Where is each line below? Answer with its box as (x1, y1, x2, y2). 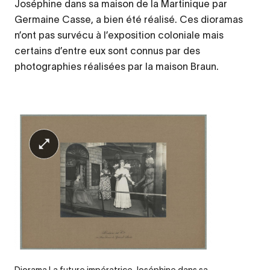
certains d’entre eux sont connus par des (14, 45, 200, 57)
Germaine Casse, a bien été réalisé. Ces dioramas (14, 14, 243, 25)
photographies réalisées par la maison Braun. (14, 61, 219, 72)
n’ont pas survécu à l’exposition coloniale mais (14, 30, 224, 41)
